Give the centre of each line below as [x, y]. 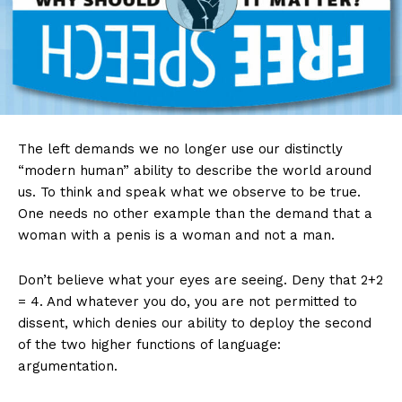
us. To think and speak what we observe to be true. [189, 192]
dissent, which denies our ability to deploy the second [195, 323]
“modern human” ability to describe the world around [195, 170]
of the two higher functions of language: [149, 344]
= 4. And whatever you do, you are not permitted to [188, 301]
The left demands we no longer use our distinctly [180, 149]
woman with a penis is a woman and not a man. [176, 235]
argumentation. [68, 366]
